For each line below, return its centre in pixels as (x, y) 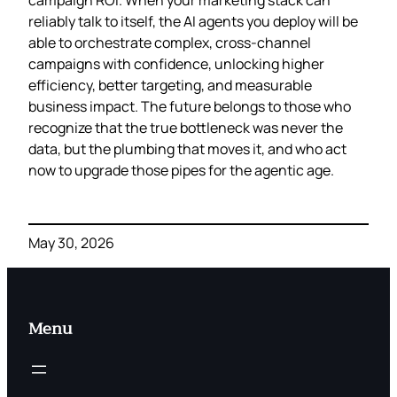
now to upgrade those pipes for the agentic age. (181, 170)
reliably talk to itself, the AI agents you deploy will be (193, 21)
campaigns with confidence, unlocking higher (176, 63)
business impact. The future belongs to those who (190, 106)
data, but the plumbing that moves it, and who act (187, 148)
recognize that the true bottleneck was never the (186, 127)
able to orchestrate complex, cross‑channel (170, 42)
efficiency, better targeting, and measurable (170, 85)
